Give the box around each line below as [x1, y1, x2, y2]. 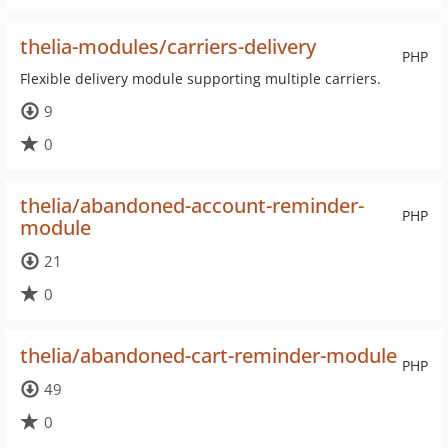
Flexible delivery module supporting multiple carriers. [20, 69, 381, 88]
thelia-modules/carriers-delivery [20, 33, 316, 60]
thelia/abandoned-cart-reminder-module [20, 342, 397, 369]
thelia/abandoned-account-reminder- [20, 192, 364, 219]
